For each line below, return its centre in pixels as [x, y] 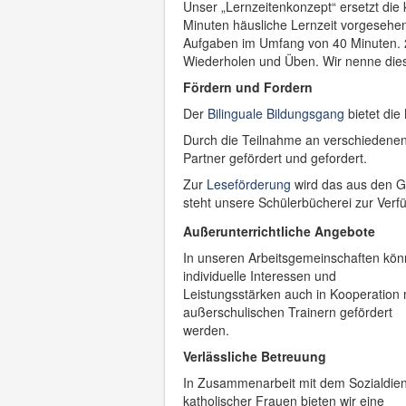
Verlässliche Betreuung [255, 356]
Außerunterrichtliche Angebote [279, 231]
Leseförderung [251, 184]
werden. [206, 330]
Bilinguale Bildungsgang [276, 113]
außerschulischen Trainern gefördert [288, 312]
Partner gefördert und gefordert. [275, 158]
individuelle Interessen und [260, 275]
